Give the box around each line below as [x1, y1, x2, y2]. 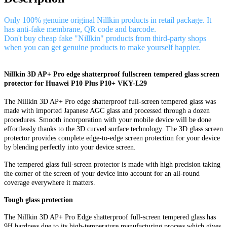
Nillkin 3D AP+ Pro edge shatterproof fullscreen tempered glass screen [4, 70, 219, 78]
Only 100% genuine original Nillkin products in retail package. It [4, 15, 211, 24]
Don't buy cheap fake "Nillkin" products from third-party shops [4, 33, 206, 43]
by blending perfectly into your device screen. [4, 143, 136, 151]
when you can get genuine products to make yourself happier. [4, 43, 200, 52]
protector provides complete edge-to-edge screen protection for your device [4, 134, 220, 142]
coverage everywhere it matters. [4, 178, 95, 186]
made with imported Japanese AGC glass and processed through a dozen [4, 106, 210, 115]
